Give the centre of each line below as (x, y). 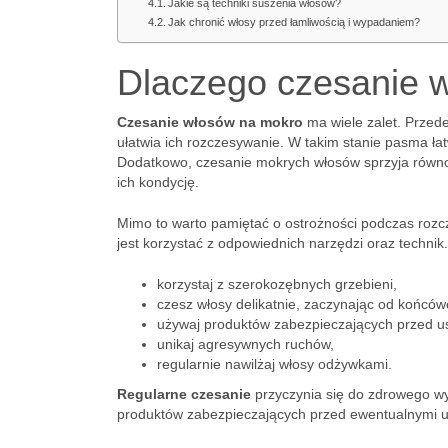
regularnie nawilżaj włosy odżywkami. (274, 364)
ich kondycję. (158, 182)
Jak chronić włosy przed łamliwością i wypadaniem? (294, 22)
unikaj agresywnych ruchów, (245, 344)
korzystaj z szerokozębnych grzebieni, (277, 284)
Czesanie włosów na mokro (210, 122)
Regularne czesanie (184, 394)
